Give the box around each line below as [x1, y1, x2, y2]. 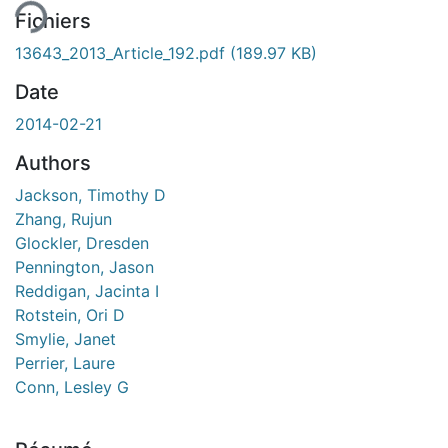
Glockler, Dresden [15, 232, 149, 253]
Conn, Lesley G [15, 376, 129, 397]
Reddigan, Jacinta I [15, 280, 159, 301]
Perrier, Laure [15, 352, 115, 373]
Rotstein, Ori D [15, 304, 125, 325]
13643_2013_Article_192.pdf [15, 42, 230, 63]
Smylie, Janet [15, 328, 116, 349]
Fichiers [15, 8, 91, 33]
